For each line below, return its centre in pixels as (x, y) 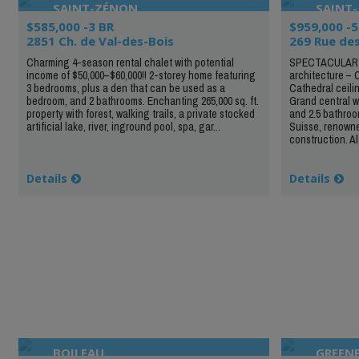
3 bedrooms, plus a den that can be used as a (125, 88)
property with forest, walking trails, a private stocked (140, 113)
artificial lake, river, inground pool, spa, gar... (123, 126)
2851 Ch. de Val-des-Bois (100, 40)
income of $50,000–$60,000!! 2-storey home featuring (141, 75)
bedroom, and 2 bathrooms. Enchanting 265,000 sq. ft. (142, 101)
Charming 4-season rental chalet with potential (130, 62)
